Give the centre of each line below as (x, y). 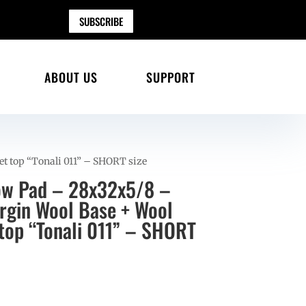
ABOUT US (71, 77)
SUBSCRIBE (101, 21)
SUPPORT (170, 77)
